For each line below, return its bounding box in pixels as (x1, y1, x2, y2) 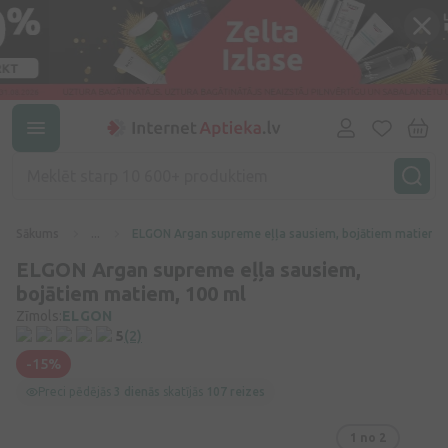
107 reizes (206, 385, 265, 398)
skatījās (160, 385, 206, 398)
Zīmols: (16, 308, 62, 324)
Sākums (16, 227, 59, 240)
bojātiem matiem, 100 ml (16, 282, 246, 305)
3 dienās (114, 385, 160, 398)
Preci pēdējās (38, 385, 114, 398)
